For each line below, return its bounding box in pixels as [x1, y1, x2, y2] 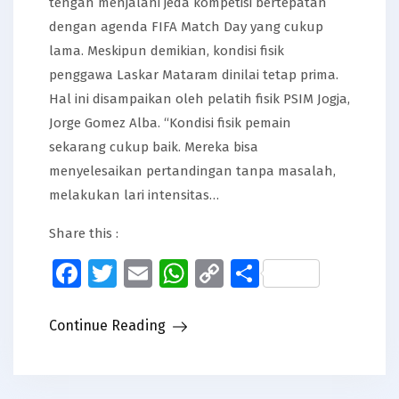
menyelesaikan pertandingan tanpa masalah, [49, 163, 336, 180]
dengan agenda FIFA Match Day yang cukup [49, 19, 323, 36]
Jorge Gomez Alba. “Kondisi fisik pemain [49, 115, 291, 132]
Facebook [81, 256, 202, 291]
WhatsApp [188, 256, 318, 291]
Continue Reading [49, 317, 166, 335]
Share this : [49, 225, 118, 242]
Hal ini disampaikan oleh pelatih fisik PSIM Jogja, [49, 91, 350, 108]
